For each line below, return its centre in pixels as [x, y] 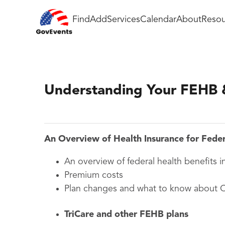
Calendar [158, 19]
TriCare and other [102, 215]
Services [124, 19]
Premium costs [94, 176]
